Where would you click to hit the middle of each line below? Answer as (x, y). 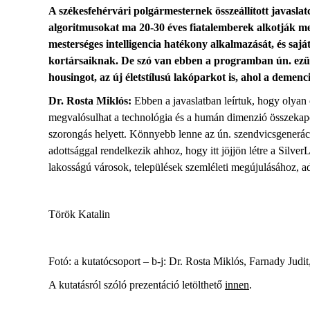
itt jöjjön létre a (244, 151)
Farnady (267, 261)
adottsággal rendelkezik (100, 151)
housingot (71, 77)
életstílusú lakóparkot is (180, 77)
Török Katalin (79, 214)
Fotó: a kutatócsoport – (100, 261)
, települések (156, 167)
